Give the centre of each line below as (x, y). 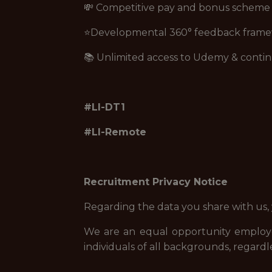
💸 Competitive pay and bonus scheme (177, 8)
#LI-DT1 (104, 107)
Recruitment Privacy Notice (156, 182)
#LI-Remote (115, 132)
